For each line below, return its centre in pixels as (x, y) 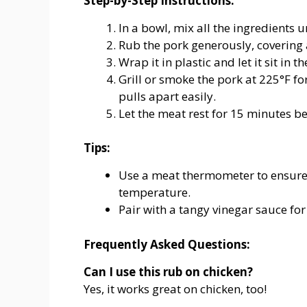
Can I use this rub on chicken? (168, 271)
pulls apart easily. (167, 96)
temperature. (155, 193)
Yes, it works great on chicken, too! (175, 288)
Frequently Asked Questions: (167, 244)
